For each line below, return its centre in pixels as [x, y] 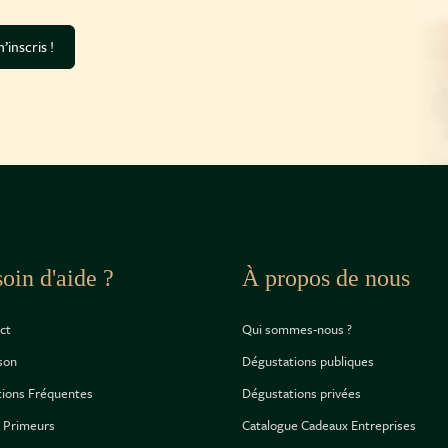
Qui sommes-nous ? [296, 329]
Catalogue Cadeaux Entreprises [328, 425]
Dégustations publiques [307, 361]
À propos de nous [325, 278]
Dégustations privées [301, 393]
